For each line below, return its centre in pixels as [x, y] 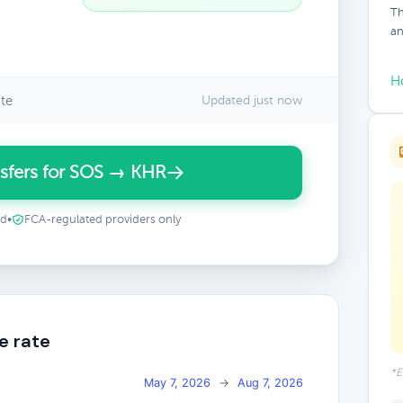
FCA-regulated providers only [102, 219]
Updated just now [251, 100]
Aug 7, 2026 [270, 382]
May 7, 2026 [177, 382]
